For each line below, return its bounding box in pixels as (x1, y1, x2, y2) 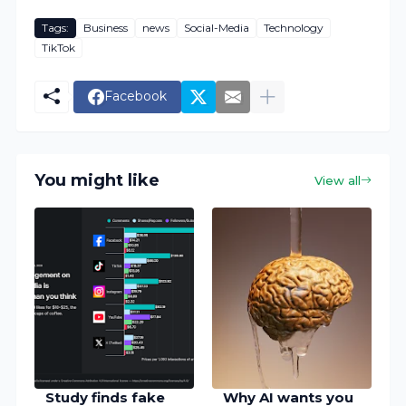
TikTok (42, 41, 76, 55)
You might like (34, 170, 160, 191)
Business (83, 21, 129, 35)
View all (314, 172, 361, 188)
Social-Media (184, 21, 250, 35)
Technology (264, 21, 324, 35)
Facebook (104, 88, 168, 105)
